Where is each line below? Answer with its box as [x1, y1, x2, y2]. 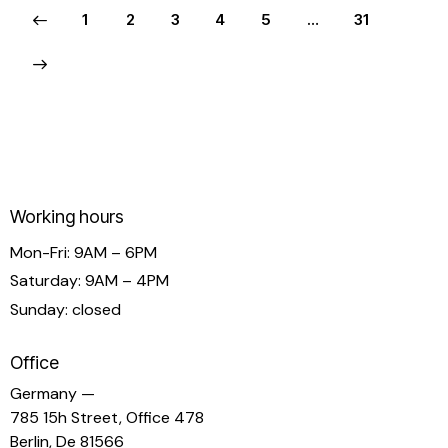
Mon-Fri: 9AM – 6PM [10, 241, 157, 263]
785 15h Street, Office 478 [10, 407, 204, 429]
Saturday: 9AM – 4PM [10, 270, 169, 292]
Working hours [10, 206, 124, 228]
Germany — [10, 383, 95, 405]
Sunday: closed [10, 299, 121, 321]
